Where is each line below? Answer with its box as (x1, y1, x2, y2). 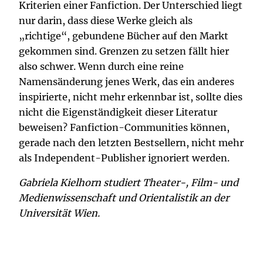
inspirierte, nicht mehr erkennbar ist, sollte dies (19, 91, 242, 103)
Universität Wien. (19, 207, 100, 220)
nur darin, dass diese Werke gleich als (19, 15, 193, 27)
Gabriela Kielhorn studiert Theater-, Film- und (19, 177, 238, 189)
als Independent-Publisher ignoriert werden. (19, 152, 230, 164)
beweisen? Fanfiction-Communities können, (19, 122, 230, 134)
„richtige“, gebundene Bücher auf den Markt (19, 30, 228, 42)
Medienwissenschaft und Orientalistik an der (19, 192, 229, 204)
